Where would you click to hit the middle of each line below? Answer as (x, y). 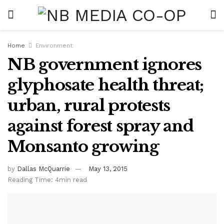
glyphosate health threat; (105, 85)
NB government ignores (105, 64)
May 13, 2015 (108, 168)
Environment (54, 45)
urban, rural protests (89, 105)
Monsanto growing (83, 146)
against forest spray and (100, 126)
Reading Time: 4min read (47, 179)
